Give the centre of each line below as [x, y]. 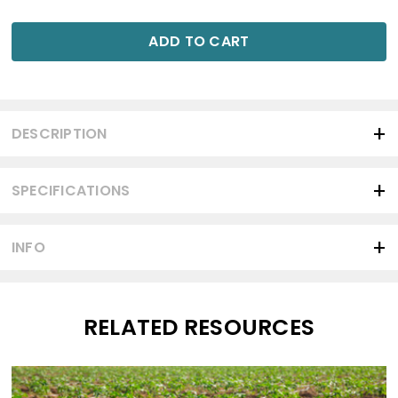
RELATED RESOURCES [199, 327]
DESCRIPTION [59, 134]
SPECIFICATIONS [71, 191]
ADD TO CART [199, 41]
